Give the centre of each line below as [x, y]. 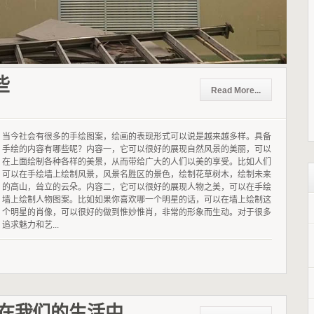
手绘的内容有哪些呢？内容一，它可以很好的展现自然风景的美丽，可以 [137, 149]
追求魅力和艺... [30, 225]
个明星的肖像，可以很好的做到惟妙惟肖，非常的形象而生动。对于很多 [137, 212]
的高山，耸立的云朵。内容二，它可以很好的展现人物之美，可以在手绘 [137, 187]
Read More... [236, 90]
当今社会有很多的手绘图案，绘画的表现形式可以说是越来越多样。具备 [137, 136]
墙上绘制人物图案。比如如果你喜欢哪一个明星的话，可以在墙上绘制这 [137, 199]
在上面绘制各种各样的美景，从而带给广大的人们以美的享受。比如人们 [137, 162]
